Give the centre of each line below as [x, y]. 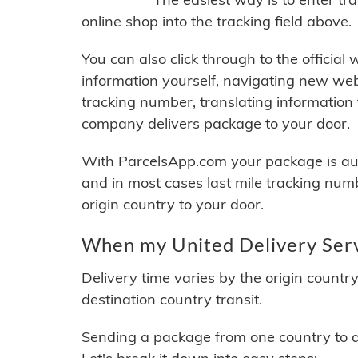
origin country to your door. [173, 205]
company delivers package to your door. [216, 124]
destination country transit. [172, 300]
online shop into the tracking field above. [217, 22]
